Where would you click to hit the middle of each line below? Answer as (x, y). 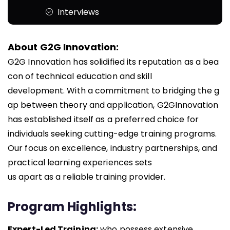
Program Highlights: (72, 207)
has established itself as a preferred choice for (103, 120)
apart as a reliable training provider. (92, 177)
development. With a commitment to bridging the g (113, 91)
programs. (196, 134)
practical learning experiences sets (80, 163)
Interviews (78, 12)
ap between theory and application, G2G (91, 105)
